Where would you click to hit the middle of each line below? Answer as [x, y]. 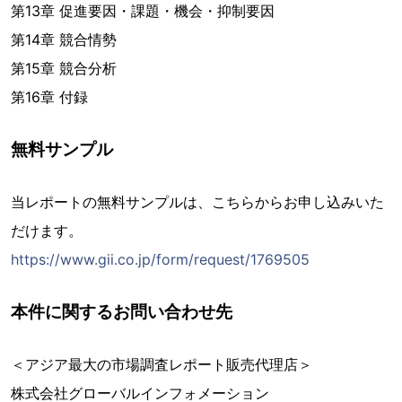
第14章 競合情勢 [64, 40]
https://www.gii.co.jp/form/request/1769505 [160, 260]
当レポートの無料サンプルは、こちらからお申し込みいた [197, 202]
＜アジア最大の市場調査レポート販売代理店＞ [162, 365]
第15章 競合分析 [64, 69]
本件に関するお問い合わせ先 [122, 312]
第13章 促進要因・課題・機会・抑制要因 [143, 11]
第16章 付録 [49, 97]
